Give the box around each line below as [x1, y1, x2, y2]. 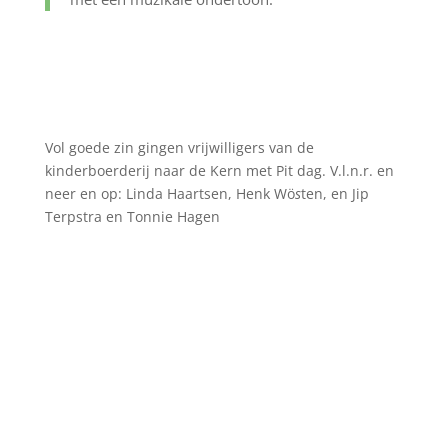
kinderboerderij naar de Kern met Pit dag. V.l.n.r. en [44, 161, 394, 180]
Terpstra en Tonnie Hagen [44, 207, 220, 226]
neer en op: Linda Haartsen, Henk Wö [44, 184, 295, 203]
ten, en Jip [300, 184, 369, 203]
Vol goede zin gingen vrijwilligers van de [44, 138, 314, 157]
